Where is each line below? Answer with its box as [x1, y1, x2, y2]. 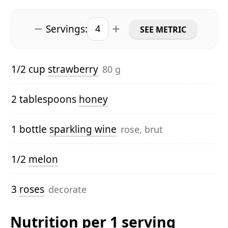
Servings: [46, 22, 88, 36]
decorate [48, 183, 87, 195]
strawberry [48, 62, 98, 76]
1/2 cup [11, 62, 48, 76]
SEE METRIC [140, 23, 186, 35]
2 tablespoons [11, 92, 79, 106]
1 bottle [11, 122, 49, 136]
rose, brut [121, 123, 163, 135]
